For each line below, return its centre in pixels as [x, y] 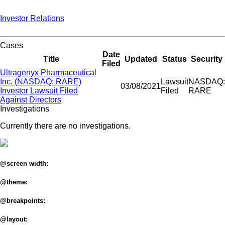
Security [207, 59]
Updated [141, 59]
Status [175, 59]
